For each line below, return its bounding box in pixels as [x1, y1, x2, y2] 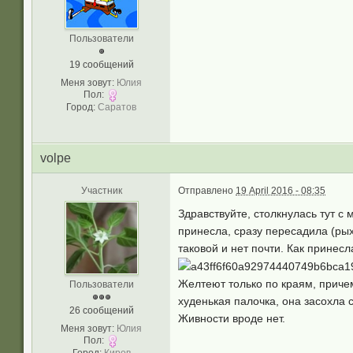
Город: [66, 102, 95, 113]
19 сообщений [69, 59, 134, 70]
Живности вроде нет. [178, 312, 288, 325]
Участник [80, 185, 122, 196]
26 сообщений [69, 305, 134, 316]
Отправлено [178, 185, 236, 196]
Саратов [98, 102, 136, 113]
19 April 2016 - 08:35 [236, 185, 325, 196]
